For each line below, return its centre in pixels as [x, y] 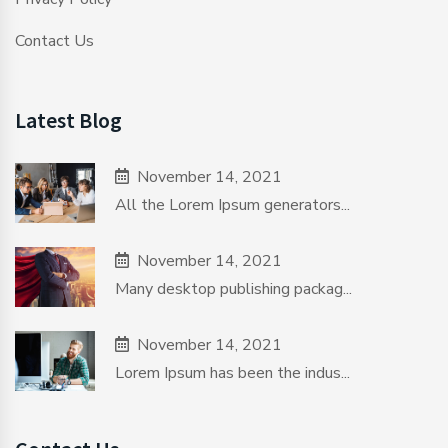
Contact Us [54, 40]
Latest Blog [68, 119]
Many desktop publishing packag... [233, 288]
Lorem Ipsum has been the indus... [232, 372]
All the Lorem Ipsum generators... [232, 204]
